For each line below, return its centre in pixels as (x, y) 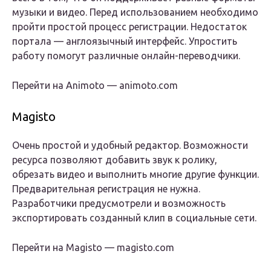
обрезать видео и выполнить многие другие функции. (135, 175)
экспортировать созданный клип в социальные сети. (134, 218)
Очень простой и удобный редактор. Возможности (130, 145)
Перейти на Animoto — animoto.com (95, 86)
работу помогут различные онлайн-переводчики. (126, 56)
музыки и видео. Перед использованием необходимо (135, 12)
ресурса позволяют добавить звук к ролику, (115, 160)
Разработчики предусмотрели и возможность (119, 204)
